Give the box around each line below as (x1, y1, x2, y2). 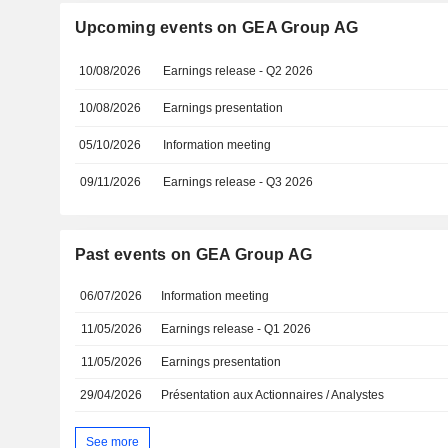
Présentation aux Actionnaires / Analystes (161, 388, 385, 402)
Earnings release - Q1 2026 (161, 322, 312, 336)
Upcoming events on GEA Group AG (74, 19, 359, 36)
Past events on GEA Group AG (74, 246, 313, 263)
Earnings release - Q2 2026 (163, 64, 314, 78)
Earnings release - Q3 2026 (163, 175, 314, 189)
